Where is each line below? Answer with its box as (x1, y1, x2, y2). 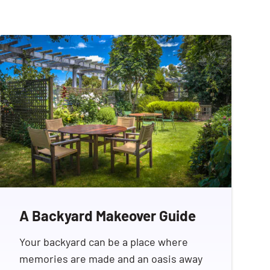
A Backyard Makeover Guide (19, 207, 196, 225)
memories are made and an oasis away (19, 252, 202, 266)
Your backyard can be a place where (19, 235, 188, 249)
